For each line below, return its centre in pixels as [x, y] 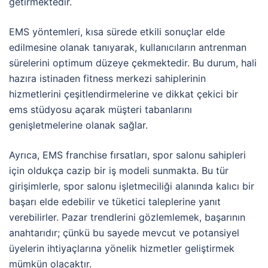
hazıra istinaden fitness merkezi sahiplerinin [107, 79]
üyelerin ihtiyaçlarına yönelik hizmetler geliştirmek [122, 249]
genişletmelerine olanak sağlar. [78, 125]
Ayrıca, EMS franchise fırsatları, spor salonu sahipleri [127, 155]
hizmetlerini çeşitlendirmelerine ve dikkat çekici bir [124, 94]
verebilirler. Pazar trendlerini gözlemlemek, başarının [127, 217]
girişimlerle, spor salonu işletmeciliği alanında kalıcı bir [132, 186]
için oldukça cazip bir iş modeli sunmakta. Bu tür [119, 171]
